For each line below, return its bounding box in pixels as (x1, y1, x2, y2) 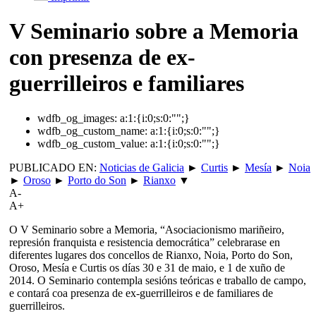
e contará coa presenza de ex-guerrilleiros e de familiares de (9, 286, 273, 299)
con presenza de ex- (9, 44, 195, 71)
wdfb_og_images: (37, 111, 117, 124)
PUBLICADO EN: (9, 161, 99, 174)
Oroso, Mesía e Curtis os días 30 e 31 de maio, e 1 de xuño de (9, 261, 285, 274)
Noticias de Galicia (99, 161, 184, 174)
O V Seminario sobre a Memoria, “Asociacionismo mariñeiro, (9, 223, 284, 236)
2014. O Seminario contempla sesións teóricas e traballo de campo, (9, 274, 306, 286)
